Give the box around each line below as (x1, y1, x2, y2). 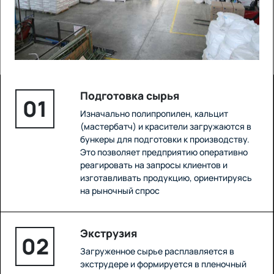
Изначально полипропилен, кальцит (80, 108, 228, 120)
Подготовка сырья (80, 88, 179, 103)
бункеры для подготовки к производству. (80, 133, 250, 146)
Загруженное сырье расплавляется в (80, 245, 234, 257)
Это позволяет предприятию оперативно (80, 146, 248, 158)
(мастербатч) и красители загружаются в (80, 120, 251, 133)
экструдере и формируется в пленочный (80, 258, 246, 270)
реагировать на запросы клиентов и (80, 159, 228, 171)
